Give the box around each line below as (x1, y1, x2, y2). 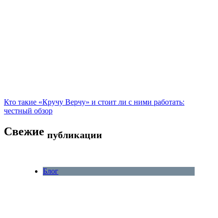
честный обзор (4, 107, 53, 115)
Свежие (4, 125, 47, 138)
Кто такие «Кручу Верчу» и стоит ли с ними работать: (4, 98, 184, 107)
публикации (47, 129, 102, 140)
